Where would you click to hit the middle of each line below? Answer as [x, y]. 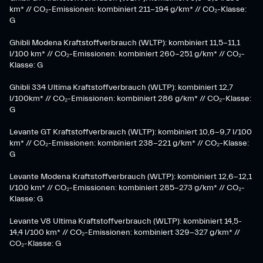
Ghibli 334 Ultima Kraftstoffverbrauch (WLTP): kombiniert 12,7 [121, 87]
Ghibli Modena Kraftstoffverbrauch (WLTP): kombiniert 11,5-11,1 [125, 43]
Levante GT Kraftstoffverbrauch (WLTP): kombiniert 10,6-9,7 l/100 [131, 132]
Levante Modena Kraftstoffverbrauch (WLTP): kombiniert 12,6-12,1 [131, 177]
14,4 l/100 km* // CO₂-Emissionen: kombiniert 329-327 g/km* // [125, 232]
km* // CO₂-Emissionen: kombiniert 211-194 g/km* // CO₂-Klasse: [128, 9]
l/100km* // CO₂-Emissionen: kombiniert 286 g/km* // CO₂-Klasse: [130, 99]
